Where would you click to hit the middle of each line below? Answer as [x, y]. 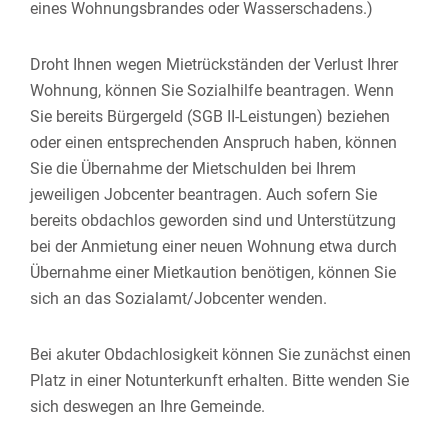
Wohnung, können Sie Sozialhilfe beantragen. [192, 90]
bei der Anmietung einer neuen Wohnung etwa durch [213, 246]
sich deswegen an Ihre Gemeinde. [147, 406]
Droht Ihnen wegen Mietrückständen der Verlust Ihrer [214, 64]
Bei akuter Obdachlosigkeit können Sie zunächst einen [220, 354]
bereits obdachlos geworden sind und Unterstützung [213, 220]
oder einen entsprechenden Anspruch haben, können [213, 142]
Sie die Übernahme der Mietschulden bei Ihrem [193, 168]
